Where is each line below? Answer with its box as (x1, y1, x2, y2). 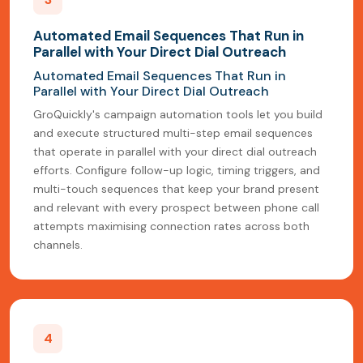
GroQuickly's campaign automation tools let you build (33, 107, 322, 122)
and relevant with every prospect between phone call (33, 200, 319, 216)
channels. (33, 237, 83, 253)
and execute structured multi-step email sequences (33, 126, 313, 141)
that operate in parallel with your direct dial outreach (33, 144, 317, 160)
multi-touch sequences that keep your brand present (33, 181, 319, 197)
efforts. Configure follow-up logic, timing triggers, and (33, 163, 320, 178)
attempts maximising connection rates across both (33, 219, 310, 234)
